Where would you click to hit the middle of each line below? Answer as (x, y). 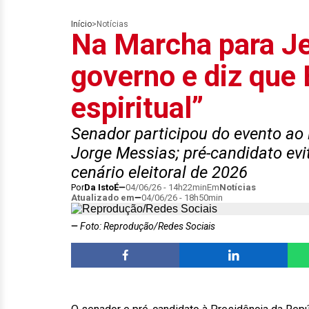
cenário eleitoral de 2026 (159, 172)
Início (81, 24)
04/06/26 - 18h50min (182, 198)
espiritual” (137, 108)
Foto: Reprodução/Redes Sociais (147, 226)
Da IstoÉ (101, 187)
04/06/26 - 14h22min (166, 187)
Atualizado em (103, 198)
